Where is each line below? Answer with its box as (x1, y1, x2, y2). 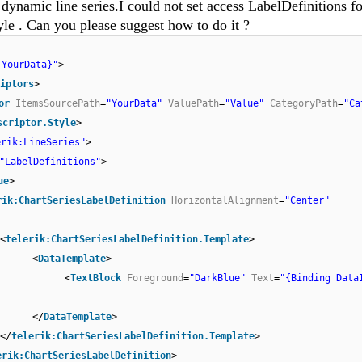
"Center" (284, 195, 330, 207)
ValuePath (168, 98, 219, 110)
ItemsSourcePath (15, 98, 100, 110)
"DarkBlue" (189, 272, 246, 284)
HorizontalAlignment (171, 195, 279, 207)
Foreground (127, 272, 183, 284)
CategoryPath (270, 98, 338, 110)
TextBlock (70, 272, 121, 284)
